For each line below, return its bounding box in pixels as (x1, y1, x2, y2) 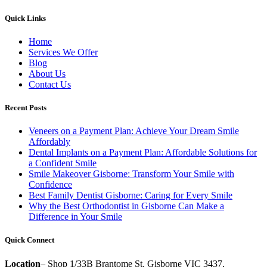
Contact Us (29, 79, 71, 89)
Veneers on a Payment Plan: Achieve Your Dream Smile (29, 126, 239, 136)
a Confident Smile (29, 158, 97, 169)
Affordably (29, 136, 70, 147)
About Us (29, 68, 66, 79)
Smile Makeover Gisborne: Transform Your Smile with (29, 169, 234, 179)
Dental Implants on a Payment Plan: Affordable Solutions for (29, 147, 257, 158)
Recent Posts (5, 103, 46, 113)
